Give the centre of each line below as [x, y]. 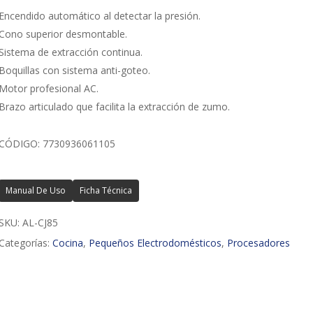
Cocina [67, 243]
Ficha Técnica [105, 190]
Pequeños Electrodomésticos [155, 243]
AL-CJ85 [40, 223]
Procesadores [258, 243]
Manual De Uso [35, 190]
